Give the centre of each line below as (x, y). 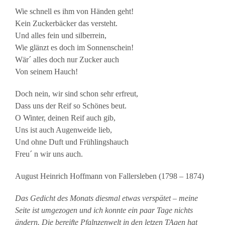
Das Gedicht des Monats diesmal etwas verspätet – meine (106, 198)
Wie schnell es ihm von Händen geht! (74, 11)
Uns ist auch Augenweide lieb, (64, 130)
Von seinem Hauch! (46, 71)
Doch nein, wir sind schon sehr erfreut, (77, 93)
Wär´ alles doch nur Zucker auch (67, 59)
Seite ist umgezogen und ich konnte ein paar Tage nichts (104, 210)
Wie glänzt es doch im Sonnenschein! (74, 47)
